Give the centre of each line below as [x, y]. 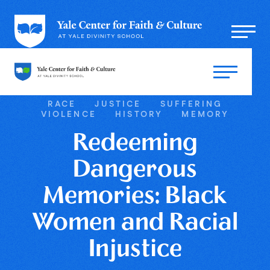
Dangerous [135, 170]
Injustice [135, 250]
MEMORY [206, 114]
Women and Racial [135, 223]
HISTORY [139, 114]
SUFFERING [191, 104]
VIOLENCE [68, 114]
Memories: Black [135, 197]
